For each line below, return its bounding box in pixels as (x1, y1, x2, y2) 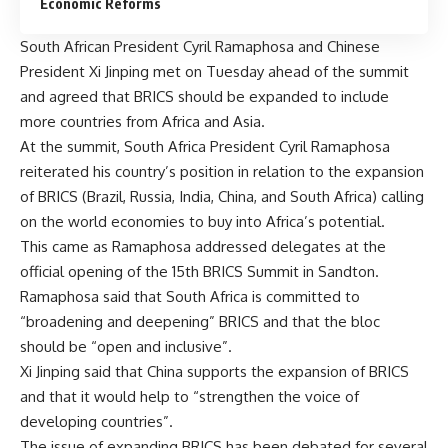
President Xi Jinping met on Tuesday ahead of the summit (20, 61, 409, 81)
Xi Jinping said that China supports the (20, 361, 278, 381)
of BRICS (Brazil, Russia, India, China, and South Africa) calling (20, 186, 424, 206)
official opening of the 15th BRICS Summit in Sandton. (20, 261, 379, 281)
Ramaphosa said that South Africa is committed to (20, 286, 360, 306)
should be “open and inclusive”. (20, 336, 232, 356)
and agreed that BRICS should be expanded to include (20, 86, 389, 106)
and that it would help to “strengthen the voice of (20, 386, 359, 406)
